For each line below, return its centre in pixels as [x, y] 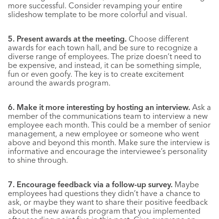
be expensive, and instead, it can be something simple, [105, 65]
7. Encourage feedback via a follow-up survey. [90, 184]
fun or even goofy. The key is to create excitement [96, 74]
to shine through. [38, 160]
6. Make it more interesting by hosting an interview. [99, 107]
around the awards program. [59, 83]
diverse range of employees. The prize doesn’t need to [105, 56]
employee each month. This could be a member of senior [109, 125]
